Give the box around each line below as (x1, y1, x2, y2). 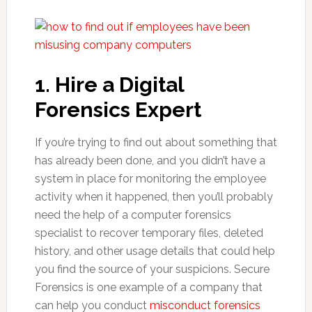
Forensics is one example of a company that (34, 281, 263, 294)
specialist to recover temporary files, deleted (34, 226, 263, 240)
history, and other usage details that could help (34, 244, 275, 258)
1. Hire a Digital (34, 72, 184, 97)
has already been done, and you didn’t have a (34, 154, 265, 167)
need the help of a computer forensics (34, 208, 231, 221)
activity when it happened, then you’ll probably (34, 190, 273, 203)
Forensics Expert (34, 97, 201, 122)
